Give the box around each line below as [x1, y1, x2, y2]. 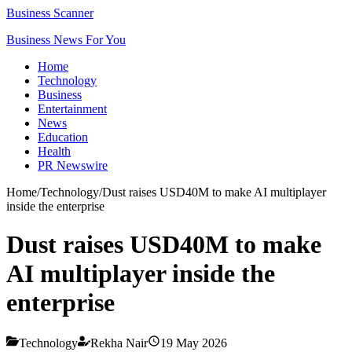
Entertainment [38, 102, 107, 115]
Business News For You [6, 33, 126, 46]
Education [38, 130, 88, 144]
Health [38, 145, 71, 158]
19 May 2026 [160, 335, 227, 350]
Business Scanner [6, 6, 93, 20]
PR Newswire [38, 159, 108, 172]
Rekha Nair [90, 335, 148, 350]
